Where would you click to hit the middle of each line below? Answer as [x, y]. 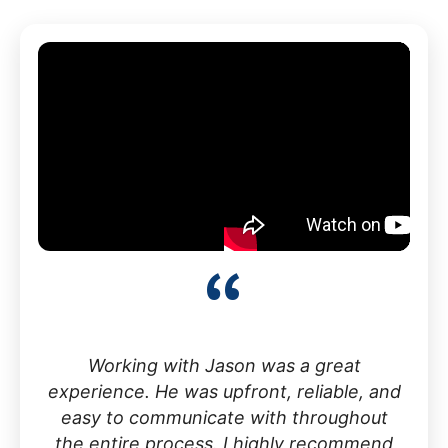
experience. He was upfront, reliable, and [224, 391]
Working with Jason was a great [224, 365]
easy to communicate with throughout [224, 417]
